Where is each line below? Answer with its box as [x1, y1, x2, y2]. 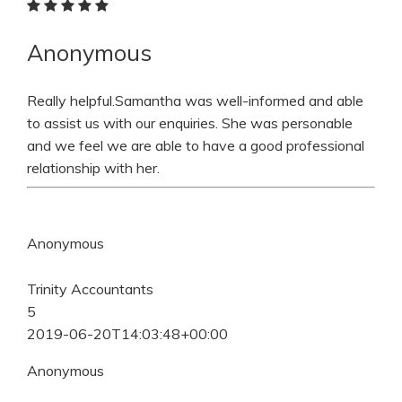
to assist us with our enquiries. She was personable [27, 114, 353, 133]
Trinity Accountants [27, 279, 153, 298]
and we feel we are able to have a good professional [27, 136, 364, 155]
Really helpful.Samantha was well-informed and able [27, 92, 363, 110]
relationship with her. [27, 159, 160, 178]
